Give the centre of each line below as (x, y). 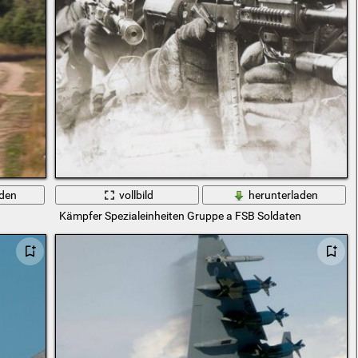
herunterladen (284, 195)
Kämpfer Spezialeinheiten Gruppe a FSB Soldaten (180, 216)
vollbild (137, 195)
